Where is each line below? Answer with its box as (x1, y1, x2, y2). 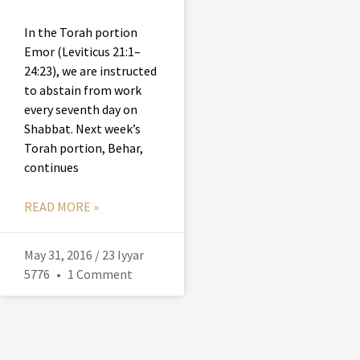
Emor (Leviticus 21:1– (24, 43, 141, 60)
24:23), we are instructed (24, 63, 157, 80)
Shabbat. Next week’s (24, 121, 141, 137)
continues (24, 159, 79, 176)
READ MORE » (24, 198, 99, 215)
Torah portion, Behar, (24, 140, 143, 157)
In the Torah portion (24, 24, 137, 41)
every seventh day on (24, 101, 137, 118)
